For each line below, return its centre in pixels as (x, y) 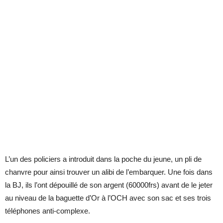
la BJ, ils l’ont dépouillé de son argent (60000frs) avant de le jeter (109, 185)
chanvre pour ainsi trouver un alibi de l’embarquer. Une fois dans (109, 172)
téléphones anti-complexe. (48, 211)
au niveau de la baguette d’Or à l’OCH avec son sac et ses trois (108, 198)
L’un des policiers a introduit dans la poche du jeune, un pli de (103, 159)
